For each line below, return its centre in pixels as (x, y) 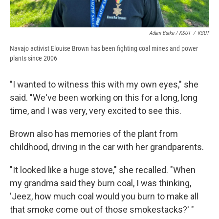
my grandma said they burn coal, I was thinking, (100, 183)
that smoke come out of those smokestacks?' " (102, 209)
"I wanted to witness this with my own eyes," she (104, 84)
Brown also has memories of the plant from (94, 133)
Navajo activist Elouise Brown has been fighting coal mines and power (104, 48)
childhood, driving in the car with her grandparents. (107, 147)
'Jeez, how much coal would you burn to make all (104, 196)
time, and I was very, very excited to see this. (96, 110)
